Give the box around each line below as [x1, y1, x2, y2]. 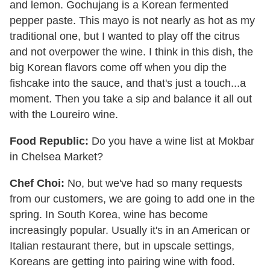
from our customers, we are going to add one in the [10, 192, 255, 205]
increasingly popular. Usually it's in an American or [10, 224, 250, 236]
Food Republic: [10, 134, 89, 147]
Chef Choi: [10, 177, 64, 189]
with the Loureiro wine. [10, 108, 118, 121]
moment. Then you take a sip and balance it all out [10, 92, 252, 105]
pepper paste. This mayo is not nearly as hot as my [10, 14, 255, 27]
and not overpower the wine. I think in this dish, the [10, 45, 253, 58]
